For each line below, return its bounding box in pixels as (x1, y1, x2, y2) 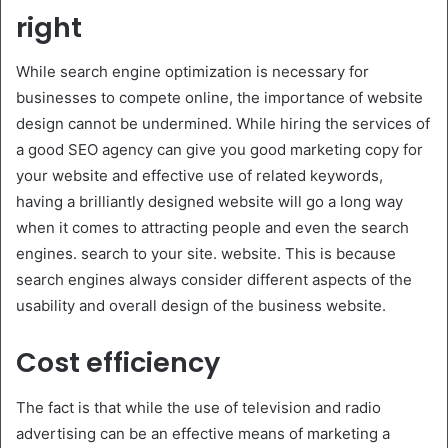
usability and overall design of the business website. (16, 296, 386, 316)
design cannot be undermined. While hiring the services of (16, 114, 430, 134)
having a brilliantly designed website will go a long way (16, 192, 403, 212)
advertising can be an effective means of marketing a (16, 423, 390, 443)
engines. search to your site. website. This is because (16, 244, 396, 264)
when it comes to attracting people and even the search (16, 218, 409, 238)
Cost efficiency (16, 344, 220, 382)
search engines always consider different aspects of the (16, 270, 412, 290)
